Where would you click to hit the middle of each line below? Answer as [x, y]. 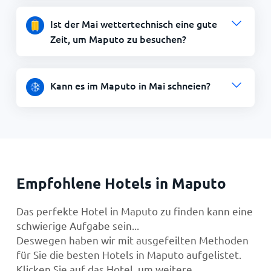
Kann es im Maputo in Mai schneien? [130, 85]
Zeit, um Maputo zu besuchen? [118, 38]
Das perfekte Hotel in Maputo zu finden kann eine [134, 211]
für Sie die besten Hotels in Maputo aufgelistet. [129, 254]
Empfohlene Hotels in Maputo [121, 183]
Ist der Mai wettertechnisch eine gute [133, 23]
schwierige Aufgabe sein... [77, 225]
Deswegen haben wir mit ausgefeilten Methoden [132, 240]
